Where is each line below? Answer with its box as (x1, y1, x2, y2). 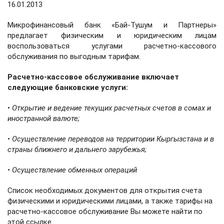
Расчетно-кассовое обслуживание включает (7, 72, 179, 81)
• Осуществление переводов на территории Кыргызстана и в (7, 134, 214, 143)
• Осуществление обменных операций (7, 165, 137, 174)
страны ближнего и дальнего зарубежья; (7, 144, 146, 154)
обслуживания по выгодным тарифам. (7, 51, 140, 61)
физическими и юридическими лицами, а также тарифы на (7, 196, 212, 205)
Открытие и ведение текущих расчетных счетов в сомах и (12, 103, 211, 112)
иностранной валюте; (7, 113, 79, 123)
